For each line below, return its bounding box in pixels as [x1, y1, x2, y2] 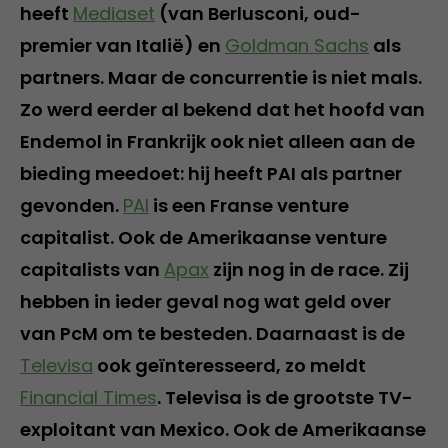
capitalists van [20, 256, 164, 282]
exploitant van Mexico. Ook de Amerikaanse [20, 416, 426, 442]
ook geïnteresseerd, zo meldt [93, 352, 366, 378]
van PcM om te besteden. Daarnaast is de [20, 320, 405, 346]
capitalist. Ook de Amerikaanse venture [20, 224, 387, 250]
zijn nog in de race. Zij [209, 256, 409, 282]
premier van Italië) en [20, 32, 225, 58]
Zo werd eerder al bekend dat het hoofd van [20, 96, 425, 122]
